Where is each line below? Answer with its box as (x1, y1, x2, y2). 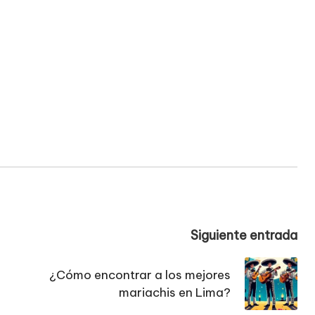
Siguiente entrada (190, 227, 297, 243)
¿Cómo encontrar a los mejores (49, 266, 231, 283)
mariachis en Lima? (118, 284, 231, 300)
